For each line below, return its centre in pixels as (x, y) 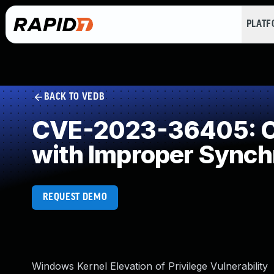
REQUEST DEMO (75, 197)
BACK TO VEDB (74, 97)
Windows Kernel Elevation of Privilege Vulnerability (150, 266)
